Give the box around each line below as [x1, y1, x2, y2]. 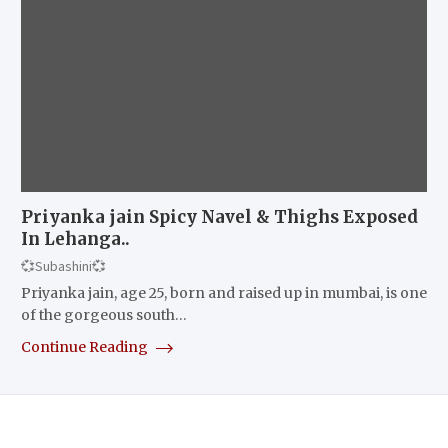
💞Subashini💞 [20, 256, 106, 275]
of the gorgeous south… [20, 305, 187, 324]
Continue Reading [20, 337, 151, 356]
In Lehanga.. [20, 227, 130, 250]
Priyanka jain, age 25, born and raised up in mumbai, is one [20, 283, 427, 302]
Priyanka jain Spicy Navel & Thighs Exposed [20, 205, 418, 228]
